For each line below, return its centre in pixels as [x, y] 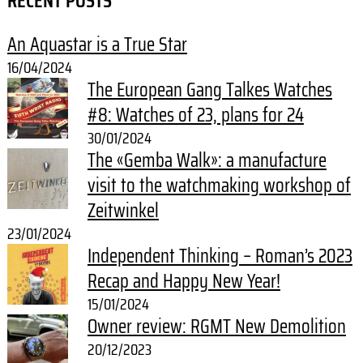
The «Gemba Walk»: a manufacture [207, 161]
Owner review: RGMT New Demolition [216, 327]
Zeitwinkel [123, 211]
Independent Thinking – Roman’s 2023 [220, 256]
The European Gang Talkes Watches [209, 90]
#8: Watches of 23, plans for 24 [195, 115]
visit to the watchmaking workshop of [219, 186]
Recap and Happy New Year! [184, 282]
